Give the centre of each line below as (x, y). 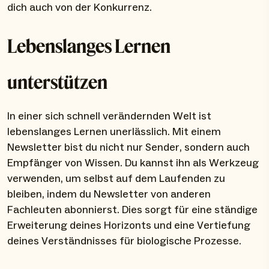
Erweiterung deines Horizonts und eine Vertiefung (129, 226)
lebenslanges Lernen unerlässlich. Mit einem (114, 132)
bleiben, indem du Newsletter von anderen (109, 195)
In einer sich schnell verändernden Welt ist (109, 116)
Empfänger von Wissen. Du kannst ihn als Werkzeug (133, 163)
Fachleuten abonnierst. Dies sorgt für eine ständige (132, 210)
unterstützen (57, 82)
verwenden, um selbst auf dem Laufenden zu (116, 179)
